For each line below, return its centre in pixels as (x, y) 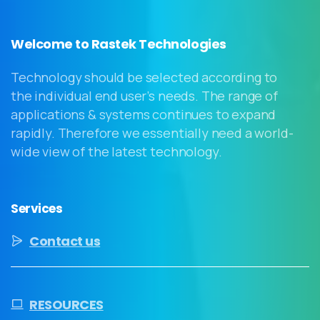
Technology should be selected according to (144, 77)
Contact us (65, 241)
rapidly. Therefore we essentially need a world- (152, 133)
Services (37, 208)
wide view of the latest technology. (116, 152)
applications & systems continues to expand (144, 115)
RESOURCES (66, 304)
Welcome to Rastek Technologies (119, 44)
